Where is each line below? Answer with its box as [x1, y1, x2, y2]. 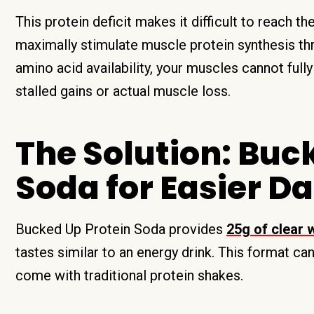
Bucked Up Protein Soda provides [15, 221, 226, 238]
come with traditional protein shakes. [15, 267, 243, 284]
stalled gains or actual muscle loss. [15, 83, 231, 100]
